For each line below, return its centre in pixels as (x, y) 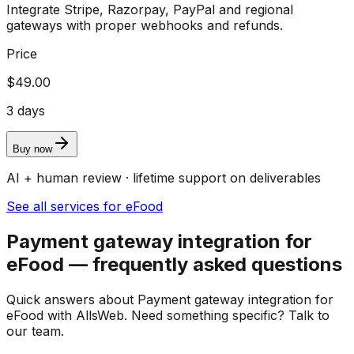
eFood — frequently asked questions (174, 265)
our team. (35, 331)
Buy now (32, 149)
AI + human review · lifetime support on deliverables (164, 178)
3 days (26, 111)
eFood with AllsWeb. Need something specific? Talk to (168, 315)
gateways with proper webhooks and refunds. (145, 26)
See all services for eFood (85, 207)
